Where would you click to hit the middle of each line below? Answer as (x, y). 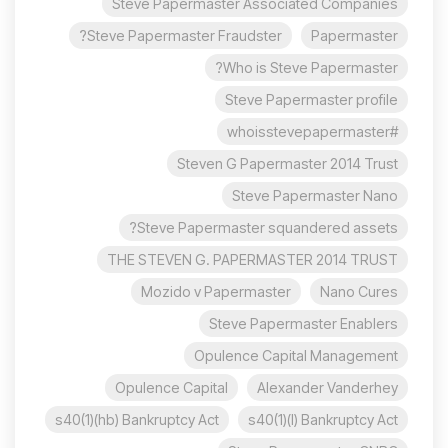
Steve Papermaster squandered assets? (267, 227)
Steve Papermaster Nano (315, 195)
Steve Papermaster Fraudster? (184, 35)
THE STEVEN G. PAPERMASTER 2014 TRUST (252, 259)
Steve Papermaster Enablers (303, 323)
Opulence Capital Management (296, 355)
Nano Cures (359, 291)
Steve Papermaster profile (311, 99)
